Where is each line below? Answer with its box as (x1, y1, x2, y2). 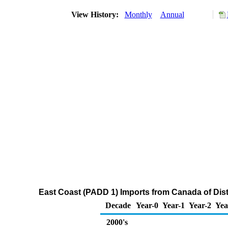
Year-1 (162, 201, 185, 210)
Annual (160, 10, 184, 19)
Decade (105, 201, 131, 210)
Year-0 (136, 201, 158, 210)
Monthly (124, 10, 152, 19)
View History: (69, 10, 123, 19)
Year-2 (189, 201, 211, 210)
